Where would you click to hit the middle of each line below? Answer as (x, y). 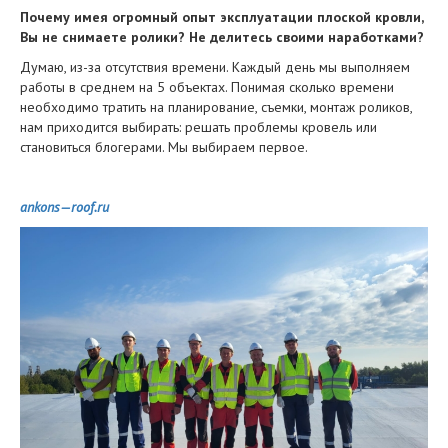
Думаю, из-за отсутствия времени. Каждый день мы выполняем (215, 67)
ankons (40, 207)
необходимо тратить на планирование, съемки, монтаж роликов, (216, 107)
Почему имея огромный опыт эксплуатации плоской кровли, (221, 17)
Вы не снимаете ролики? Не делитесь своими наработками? (222, 37)
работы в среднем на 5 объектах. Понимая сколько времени (207, 87)
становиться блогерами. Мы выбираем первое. (164, 147)
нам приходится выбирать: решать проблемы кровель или (198, 127)
